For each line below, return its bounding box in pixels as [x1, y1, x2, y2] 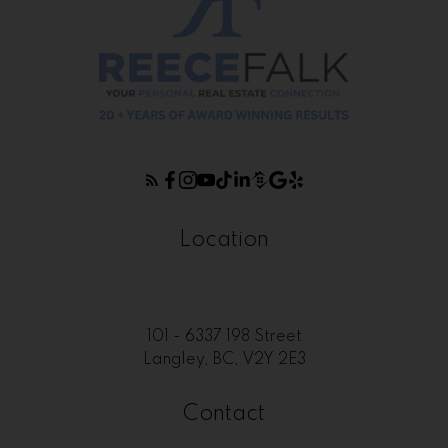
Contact [183, 403, 265, 426]
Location [179, 228, 269, 251]
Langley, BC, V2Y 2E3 [142, 351, 306, 368]
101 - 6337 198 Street [146, 328, 302, 345]
